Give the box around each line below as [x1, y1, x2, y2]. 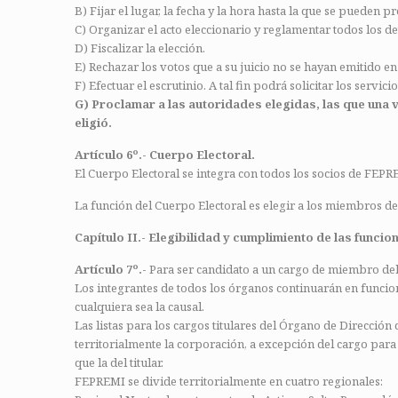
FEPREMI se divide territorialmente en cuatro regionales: [75, 373, 383, 389]
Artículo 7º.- [75, 261, 147, 277]
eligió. [75, 115, 112, 131]
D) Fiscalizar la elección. [75, 40, 205, 56]
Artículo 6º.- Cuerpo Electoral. [75, 147, 255, 163]
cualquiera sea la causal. [75, 298, 204, 314]
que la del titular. [75, 354, 163, 370]
